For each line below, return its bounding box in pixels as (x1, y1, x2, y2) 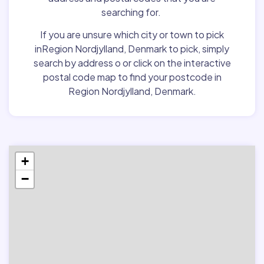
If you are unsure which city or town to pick (40, 28, 224, 41)
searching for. (101, 6, 163, 19)
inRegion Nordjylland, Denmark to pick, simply (35, 42, 229, 55)
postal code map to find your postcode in (42, 70, 222, 83)
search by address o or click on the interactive (33, 56, 231, 69)
